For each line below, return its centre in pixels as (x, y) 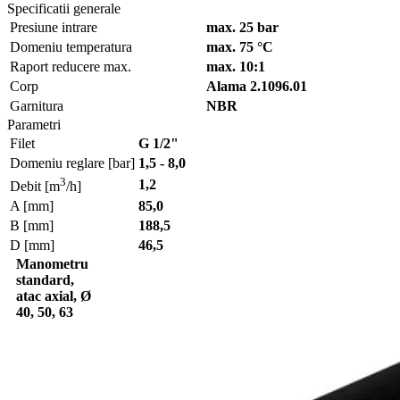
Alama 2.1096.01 (257, 87)
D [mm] (32, 246)
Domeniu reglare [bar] (72, 163)
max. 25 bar (242, 28)
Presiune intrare (54, 28)
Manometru (52, 264)
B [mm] (32, 226)
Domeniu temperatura (71, 47)
